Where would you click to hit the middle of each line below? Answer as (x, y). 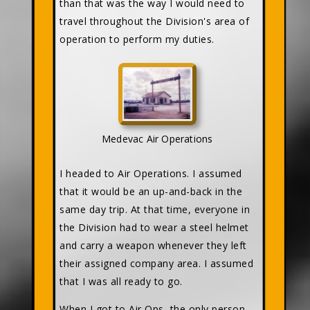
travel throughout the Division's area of (154, 21)
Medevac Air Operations (157, 138)
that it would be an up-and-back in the (151, 191)
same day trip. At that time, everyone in (155, 209)
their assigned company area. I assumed (156, 263)
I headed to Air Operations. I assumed (151, 173)
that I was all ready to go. (121, 281)
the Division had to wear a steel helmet (154, 227)
